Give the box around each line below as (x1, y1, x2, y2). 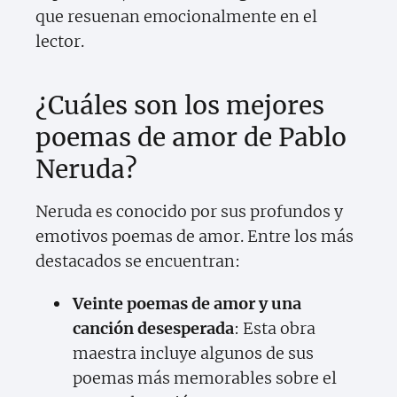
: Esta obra (234, 318, 315, 339)
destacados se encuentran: (35, 251, 240, 272)
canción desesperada (73, 318, 234, 339)
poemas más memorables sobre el (73, 368, 337, 389)
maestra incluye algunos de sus (73, 343, 314, 364)
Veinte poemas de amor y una (73, 293, 301, 315)
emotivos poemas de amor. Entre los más (35, 226, 354, 247)
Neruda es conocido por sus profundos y (35, 201, 343, 222)
